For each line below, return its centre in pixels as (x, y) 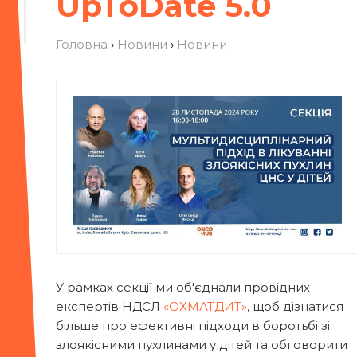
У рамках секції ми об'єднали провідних (183, 288)
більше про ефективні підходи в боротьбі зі (193, 326)
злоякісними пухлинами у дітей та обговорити (202, 345)
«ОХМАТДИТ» (205, 307)
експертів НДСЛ (110, 307)
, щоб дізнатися (295, 307)
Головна (82, 44)
